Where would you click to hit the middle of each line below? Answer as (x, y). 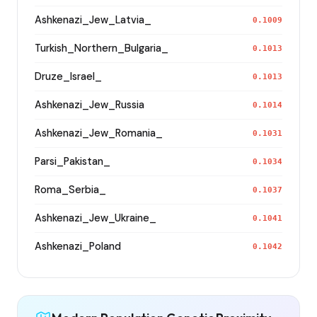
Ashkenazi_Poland (78, 246)
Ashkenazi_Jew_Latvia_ (93, 19)
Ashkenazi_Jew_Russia (90, 104)
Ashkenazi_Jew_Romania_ (99, 133)
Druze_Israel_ (68, 76)
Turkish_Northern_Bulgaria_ (102, 48)
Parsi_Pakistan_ (73, 161)
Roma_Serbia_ (70, 189)
